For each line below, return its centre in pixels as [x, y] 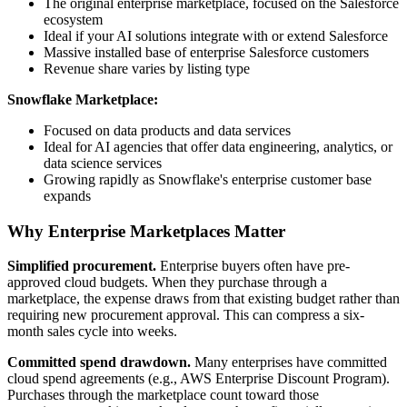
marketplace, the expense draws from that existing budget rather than [203, 299]
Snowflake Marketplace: [83, 100]
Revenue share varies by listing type [147, 69]
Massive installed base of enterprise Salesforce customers [206, 53]
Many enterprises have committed [289, 362]
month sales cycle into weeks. [92, 332]
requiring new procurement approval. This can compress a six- [186, 315]
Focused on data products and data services [167, 131]
